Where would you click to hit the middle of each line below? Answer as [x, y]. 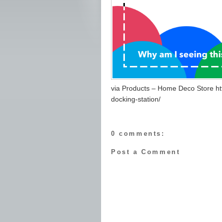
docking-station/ [136, 99]
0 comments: [138, 133]
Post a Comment [146, 152]
